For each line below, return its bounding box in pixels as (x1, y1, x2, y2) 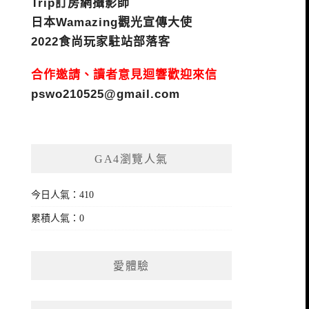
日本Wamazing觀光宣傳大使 (31, 16, 193, 29)
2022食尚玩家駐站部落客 (31, 35, 171, 48)
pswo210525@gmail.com (31, 88, 181, 101)
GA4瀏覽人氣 (94, 153, 168, 165)
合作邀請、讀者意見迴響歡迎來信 (31, 68, 218, 81)
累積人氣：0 (31, 213, 85, 223)
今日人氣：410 (31, 190, 94, 200)
